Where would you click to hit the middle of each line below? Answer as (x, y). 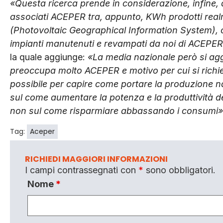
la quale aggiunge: (49, 57)
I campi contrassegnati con (82, 170)
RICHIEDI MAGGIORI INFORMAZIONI (96, 159)
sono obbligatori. (179, 170)
